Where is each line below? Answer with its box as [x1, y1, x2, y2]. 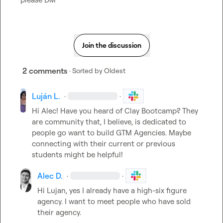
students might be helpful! [32, 150, 123, 159]
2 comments [22, 66, 67, 76]
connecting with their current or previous [32, 139, 176, 148]
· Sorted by [69, 66, 103, 75]
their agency [37, 208, 80, 217]
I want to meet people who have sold [63, 197, 191, 206]
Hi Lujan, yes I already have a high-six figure [37, 186, 187, 195]
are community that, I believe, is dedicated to [32, 117, 187, 126]
